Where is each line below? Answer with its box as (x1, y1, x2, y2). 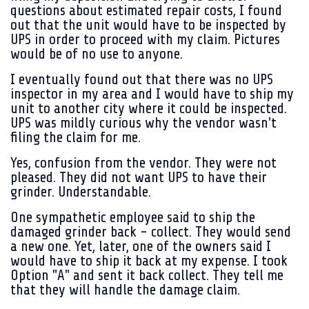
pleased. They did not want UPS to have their (10, 169, 267, 186)
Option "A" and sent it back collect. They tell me (10, 267, 283, 283)
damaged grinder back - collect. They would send (10, 223, 291, 240)
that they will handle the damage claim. (10, 281, 243, 298)
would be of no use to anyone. (10, 46, 183, 62)
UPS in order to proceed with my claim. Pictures (10, 31, 280, 48)
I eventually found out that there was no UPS (10, 71, 273, 88)
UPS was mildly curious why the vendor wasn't (10, 114, 277, 131)
